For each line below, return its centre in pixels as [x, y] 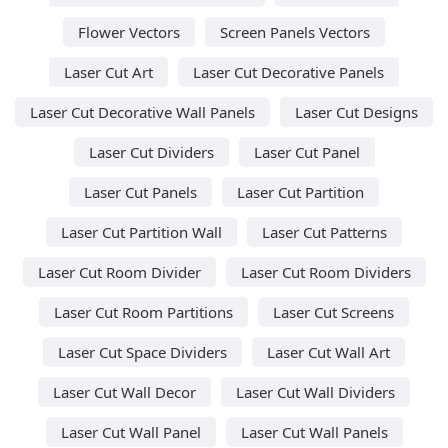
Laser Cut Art [108, 71]
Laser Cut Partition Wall [141, 231]
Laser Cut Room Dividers [325, 271]
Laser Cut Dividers [151, 151]
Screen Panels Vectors [295, 31]
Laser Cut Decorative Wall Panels [142, 111]
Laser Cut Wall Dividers [315, 391]
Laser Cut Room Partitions [143, 311]
